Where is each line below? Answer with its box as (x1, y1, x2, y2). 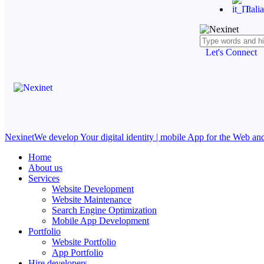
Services (28, 173, 60, 183)
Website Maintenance (52, 194, 131, 204)
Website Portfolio (52, 237, 116, 247)
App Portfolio (52, 247, 103, 258)
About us (28, 163, 62, 173)
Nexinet (5, 132, 34, 142)
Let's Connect (205, 47, 257, 57)
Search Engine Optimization (52, 205, 157, 215)
